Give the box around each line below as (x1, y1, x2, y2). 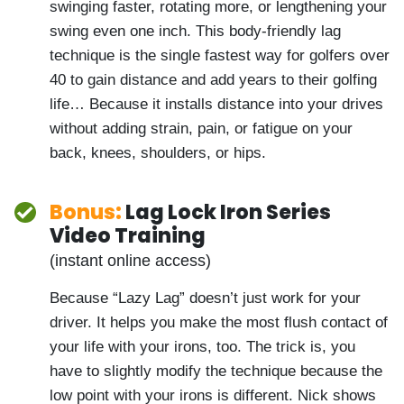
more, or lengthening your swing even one (50, 19, 379, 41)
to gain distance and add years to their (50, 92, 361, 115)
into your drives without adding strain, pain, (50, 141, 387, 163)
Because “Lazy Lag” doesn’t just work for (50, 335, 360, 357)
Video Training (50, 270, 206, 298)
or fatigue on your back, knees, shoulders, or (50, 165, 390, 188)
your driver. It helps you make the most (50, 359, 353, 381)
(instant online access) (50, 297, 236, 320)
